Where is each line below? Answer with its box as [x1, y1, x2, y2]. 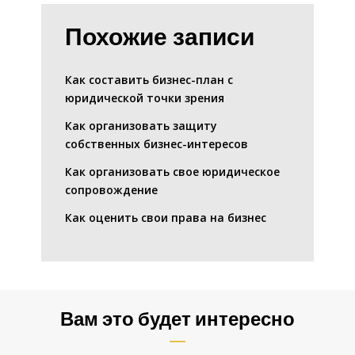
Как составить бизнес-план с [65, 72, 233, 88]
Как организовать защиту [65, 118, 217, 134]
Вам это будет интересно [60, 308, 295, 333]
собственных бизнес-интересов [65, 136, 248, 152]
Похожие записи [65, 23, 254, 54]
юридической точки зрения [65, 90, 224, 106]
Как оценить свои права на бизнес [65, 210, 266, 226]
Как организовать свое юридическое [65, 164, 280, 180]
